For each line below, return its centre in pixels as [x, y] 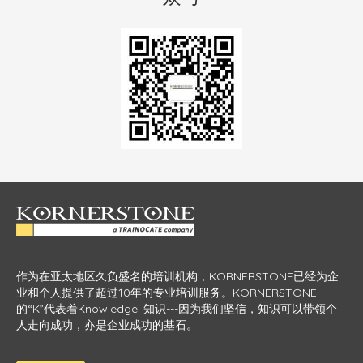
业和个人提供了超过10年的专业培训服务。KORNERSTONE [167, 293]
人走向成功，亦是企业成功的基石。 [107, 325]
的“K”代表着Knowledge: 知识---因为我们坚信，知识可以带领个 [177, 309]
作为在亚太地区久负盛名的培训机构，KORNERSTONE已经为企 [177, 277]
